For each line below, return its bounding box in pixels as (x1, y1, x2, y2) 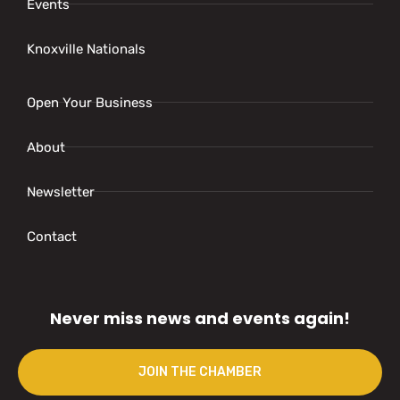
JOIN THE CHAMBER (138, 363, 262, 379)
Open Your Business (27, 94, 153, 111)
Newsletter (27, 183, 95, 200)
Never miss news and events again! (50, 306, 350, 329)
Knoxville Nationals (27, 40, 146, 57)
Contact (27, 228, 77, 245)
